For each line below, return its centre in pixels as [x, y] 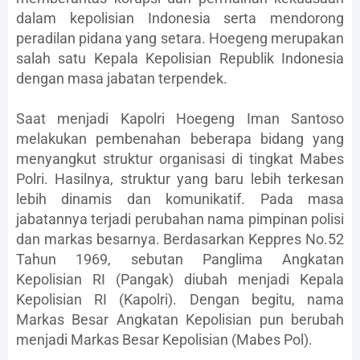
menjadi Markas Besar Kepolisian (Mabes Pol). [164, 340]
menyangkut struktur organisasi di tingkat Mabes [180, 159]
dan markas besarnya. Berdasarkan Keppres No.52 [180, 239]
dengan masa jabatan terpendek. [122, 79]
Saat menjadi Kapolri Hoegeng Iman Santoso [180, 119]
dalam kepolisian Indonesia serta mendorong [180, 18]
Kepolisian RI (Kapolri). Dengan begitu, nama [180, 300]
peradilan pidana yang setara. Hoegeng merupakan [180, 39]
